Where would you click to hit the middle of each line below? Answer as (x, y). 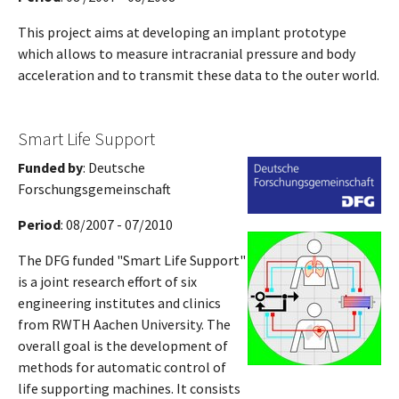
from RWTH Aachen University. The (124, 324)
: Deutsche (114, 167)
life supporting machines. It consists (129, 388)
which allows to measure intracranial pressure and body (187, 53)
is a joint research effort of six (107, 281)
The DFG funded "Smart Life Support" (132, 260)
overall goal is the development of (123, 345)
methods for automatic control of (122, 366)
